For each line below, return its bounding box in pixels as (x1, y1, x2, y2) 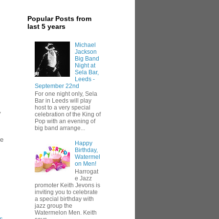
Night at (74, 62, 95, 69)
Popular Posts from (27, 15, 91, 23)
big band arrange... (35, 124, 85, 131)
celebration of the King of (35, 110, 101, 118)
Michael (74, 41, 96, 48)
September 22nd (35, 82, 79, 89)
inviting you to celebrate (35, 189, 98, 196)
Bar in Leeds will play (35, 97, 91, 104)
